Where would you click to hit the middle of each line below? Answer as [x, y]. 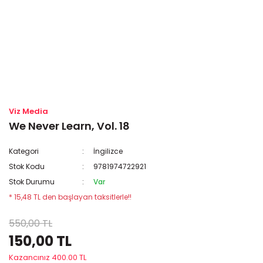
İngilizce [108, 151]
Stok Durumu [32, 182]
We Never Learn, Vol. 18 [69, 126]
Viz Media [28, 111]
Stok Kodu [27, 166]
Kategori [24, 151]
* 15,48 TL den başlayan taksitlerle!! [70, 197]
